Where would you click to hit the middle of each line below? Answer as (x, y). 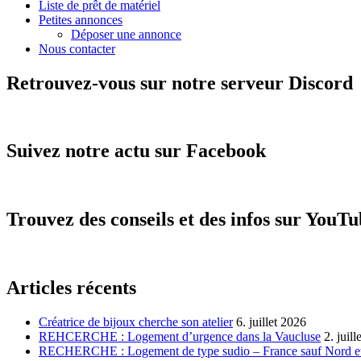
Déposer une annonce (126, 34)
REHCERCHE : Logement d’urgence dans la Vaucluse (180, 336)
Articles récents (71, 288)
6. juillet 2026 (271, 322)
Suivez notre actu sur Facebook (136, 151)
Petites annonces (81, 19)
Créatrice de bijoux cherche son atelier (136, 322)
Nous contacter (77, 48)
